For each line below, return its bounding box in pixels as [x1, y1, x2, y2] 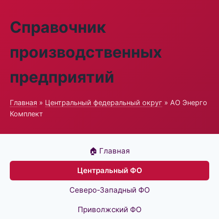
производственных [10, 43, 162, 62]
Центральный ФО [77, 166, 142, 175]
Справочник [10, 18, 106, 37]
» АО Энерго [162, 98, 207, 107]
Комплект [10, 109, 43, 118]
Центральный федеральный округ [45, 98, 162, 107]
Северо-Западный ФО [69, 185, 150, 195]
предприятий [10, 67, 114, 87]
